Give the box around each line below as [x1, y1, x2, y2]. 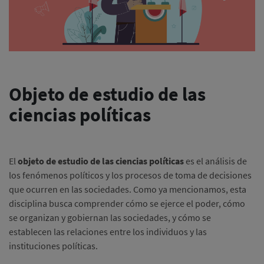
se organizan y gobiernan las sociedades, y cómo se [9, 212, 211, 224]
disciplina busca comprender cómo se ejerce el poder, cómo [9, 197, 245, 210]
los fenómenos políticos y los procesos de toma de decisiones [9, 169, 252, 181]
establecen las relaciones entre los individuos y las [9, 226, 207, 238]
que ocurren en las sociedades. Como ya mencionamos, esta [9, 183, 246, 196]
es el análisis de [184, 155, 247, 167]
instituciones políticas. [9, 240, 98, 252]
